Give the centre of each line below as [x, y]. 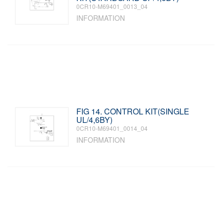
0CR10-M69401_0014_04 [112, 128]
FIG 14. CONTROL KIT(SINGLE [133, 111]
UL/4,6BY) [95, 120]
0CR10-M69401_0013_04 [112, 6]
